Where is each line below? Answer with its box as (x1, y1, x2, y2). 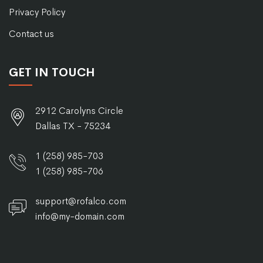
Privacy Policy (9, 6, 65, 19)
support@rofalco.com (35, 195, 126, 208)
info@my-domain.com (35, 210, 124, 223)
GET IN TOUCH (9, 65, 95, 80)
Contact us (9, 28, 54, 41)
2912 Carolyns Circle (35, 104, 123, 117)
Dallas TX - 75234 (35, 120, 110, 133)
